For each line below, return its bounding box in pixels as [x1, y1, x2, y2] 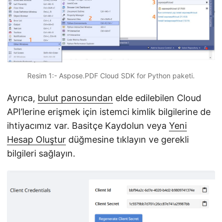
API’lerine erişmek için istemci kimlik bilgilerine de [7, 107, 211, 117]
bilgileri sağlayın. [7, 148, 75, 159]
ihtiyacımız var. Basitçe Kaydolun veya [7, 120, 169, 131]
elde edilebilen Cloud [113, 93, 201, 104]
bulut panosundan [38, 93, 113, 104]
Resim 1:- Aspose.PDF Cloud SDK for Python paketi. [27, 71, 195, 80]
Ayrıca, [7, 93, 38, 104]
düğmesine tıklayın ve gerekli [66, 134, 189, 145]
